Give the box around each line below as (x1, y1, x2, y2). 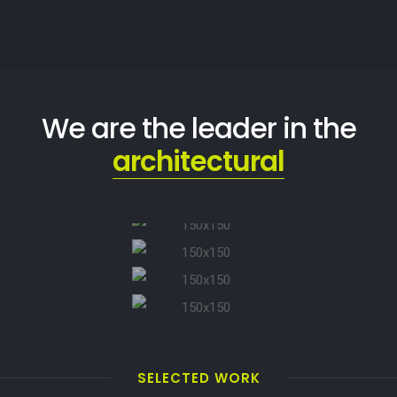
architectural (113, 142, 284, 181)
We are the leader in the (41, 109, 356, 148)
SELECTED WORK (136, 369, 261, 388)
